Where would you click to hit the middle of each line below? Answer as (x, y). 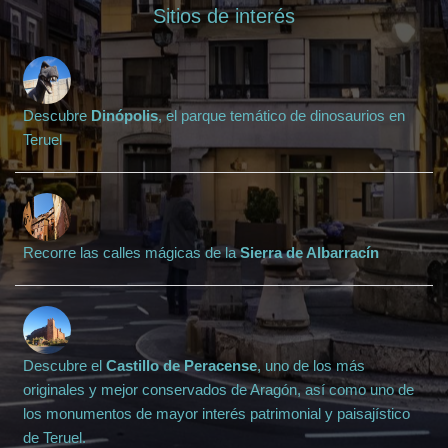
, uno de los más (311, 366)
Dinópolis (124, 116)
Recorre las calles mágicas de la (131, 253)
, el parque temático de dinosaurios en (281, 116)
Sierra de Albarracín (309, 253)
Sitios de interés (224, 16)
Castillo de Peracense (181, 366)
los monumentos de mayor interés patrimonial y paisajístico (216, 414)
